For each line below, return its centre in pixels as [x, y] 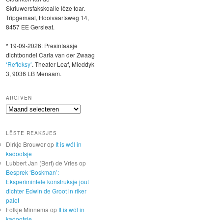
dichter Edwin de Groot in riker [46, 191]
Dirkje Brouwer [26, 144]
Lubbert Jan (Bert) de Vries [42, 163]
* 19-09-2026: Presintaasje [42, 46]
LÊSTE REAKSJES [31, 133]
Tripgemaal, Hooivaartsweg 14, [47, 17]
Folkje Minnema [27, 209]
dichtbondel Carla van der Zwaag [50, 55]
